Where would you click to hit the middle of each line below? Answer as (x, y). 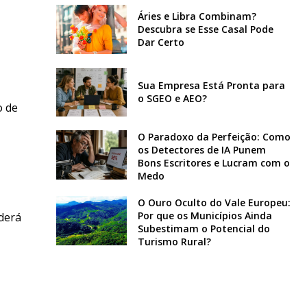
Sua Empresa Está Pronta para (211, 86)
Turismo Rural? (174, 242)
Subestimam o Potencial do (204, 229)
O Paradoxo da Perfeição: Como (214, 137)
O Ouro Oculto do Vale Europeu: (214, 203)
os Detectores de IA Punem (201, 150)
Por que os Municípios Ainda (205, 216)
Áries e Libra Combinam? (197, 16)
